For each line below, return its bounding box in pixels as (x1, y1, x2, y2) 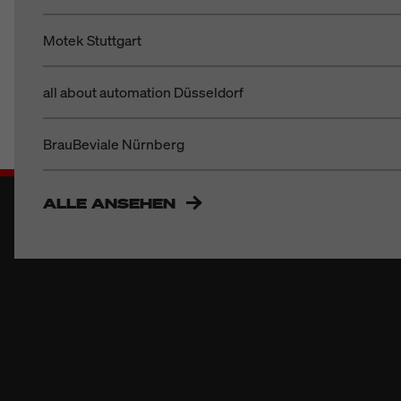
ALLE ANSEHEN (43, 193, 175, 213)
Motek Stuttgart (43, 30, 141, 50)
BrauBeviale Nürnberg (43, 134, 184, 154)
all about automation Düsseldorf (43, 82, 243, 102)
